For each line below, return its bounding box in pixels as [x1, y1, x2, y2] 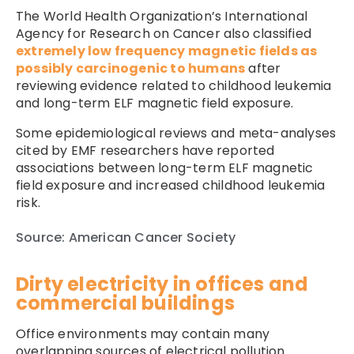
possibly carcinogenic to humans [16, 58, 246, 77]
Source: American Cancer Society [16, 228, 236, 247]
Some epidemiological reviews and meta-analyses [16, 123, 337, 142]
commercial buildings [16, 289, 235, 316]
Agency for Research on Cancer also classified [16, 24, 312, 43]
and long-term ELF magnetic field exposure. [16, 93, 294, 112]
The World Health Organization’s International [16, 6, 308, 25]
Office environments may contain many [16, 324, 270, 343]
